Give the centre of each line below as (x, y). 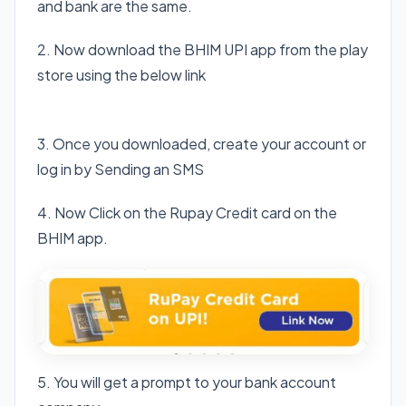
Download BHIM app (203, 118)
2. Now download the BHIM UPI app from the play (203, 49)
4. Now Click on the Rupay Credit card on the (187, 212)
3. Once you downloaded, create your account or (202, 143)
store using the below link (121, 74)
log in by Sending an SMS (121, 169)
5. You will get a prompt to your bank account (187, 382)
